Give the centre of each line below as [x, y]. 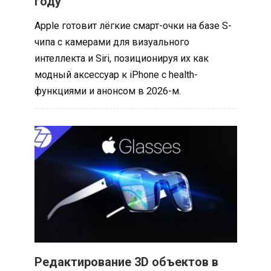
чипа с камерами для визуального [112, 42]
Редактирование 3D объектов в [126, 262]
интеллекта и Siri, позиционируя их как [121, 58]
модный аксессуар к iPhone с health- [116, 74]
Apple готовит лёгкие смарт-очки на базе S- [133, 25]
